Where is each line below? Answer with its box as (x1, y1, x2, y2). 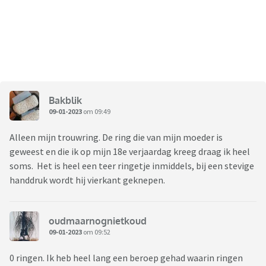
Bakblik (49, 94, 82, 106)
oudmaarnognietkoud (49, 214, 147, 227)
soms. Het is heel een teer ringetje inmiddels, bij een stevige (9, 160, 254, 172)
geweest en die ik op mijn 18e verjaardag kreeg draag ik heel (9, 145, 250, 158)
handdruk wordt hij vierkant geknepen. (9, 174, 165, 186)
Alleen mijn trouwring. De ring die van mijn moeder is (9, 131, 223, 144)
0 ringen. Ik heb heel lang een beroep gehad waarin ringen (9, 252, 243, 264)
